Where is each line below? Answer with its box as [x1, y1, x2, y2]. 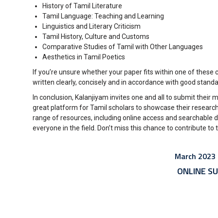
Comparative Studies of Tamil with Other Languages [42, 43, 203, 51]
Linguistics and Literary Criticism [42, 22, 141, 30]
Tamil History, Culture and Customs [42, 33, 149, 40]
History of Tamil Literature [42, 2, 122, 10]
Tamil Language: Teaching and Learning [42, 12, 164, 20]
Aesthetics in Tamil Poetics [42, 53, 125, 61]
